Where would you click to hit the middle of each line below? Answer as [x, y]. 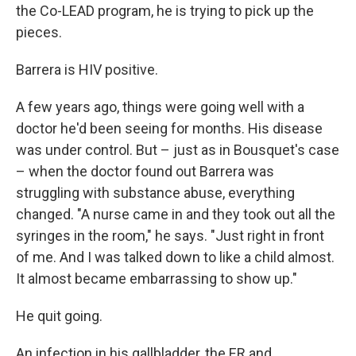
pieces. [39, 32]
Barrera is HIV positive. [87, 70]
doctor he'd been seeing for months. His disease [169, 128]
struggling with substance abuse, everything [155, 193]
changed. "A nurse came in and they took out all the [176, 214]
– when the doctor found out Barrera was [145, 171]
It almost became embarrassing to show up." [157, 279]
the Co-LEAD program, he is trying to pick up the [165, 11]
